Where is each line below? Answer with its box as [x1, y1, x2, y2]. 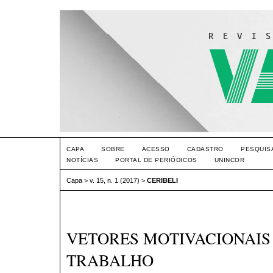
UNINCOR [214, 157, 245, 163]
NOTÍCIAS [66, 157, 99, 163]
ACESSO [141, 146, 170, 152]
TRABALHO [66, 249, 154, 272]
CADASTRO [186, 146, 224, 152]
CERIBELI [147, 177, 178, 185]
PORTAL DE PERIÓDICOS [115, 157, 197, 163]
